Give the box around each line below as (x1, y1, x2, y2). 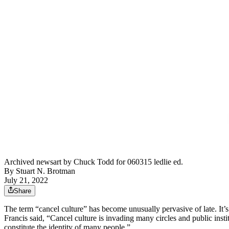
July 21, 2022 (4, 176, 48, 185)
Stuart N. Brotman (16, 167, 75, 176)
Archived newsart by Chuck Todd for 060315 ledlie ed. (4, 157, 183, 167)
